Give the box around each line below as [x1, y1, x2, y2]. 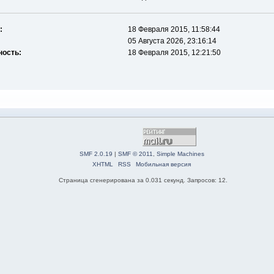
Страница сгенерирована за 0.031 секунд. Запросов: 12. [59, 177, 228, 184]
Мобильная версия [136, 161, 191, 168]
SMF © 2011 [117, 150, 153, 158]
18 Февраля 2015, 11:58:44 [127, 25, 220, 34]
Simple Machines [156, 150, 204, 158]
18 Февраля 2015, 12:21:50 [127, 48, 221, 57]
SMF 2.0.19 [79, 150, 113, 158]
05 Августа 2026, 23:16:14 [127, 37, 217, 46]
